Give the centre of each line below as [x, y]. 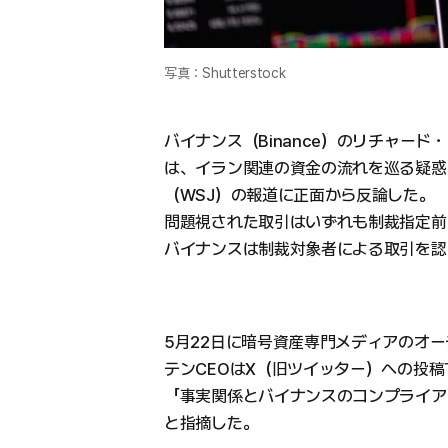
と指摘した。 [211, 423]
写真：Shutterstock [225, 73]
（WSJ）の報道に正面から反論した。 [299, 195]
